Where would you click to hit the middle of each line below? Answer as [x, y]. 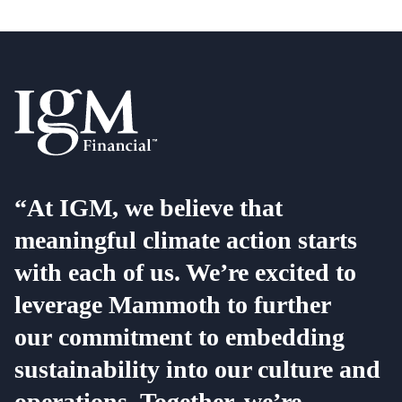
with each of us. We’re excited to [185, 273]
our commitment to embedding [179, 337]
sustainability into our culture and [197, 370]
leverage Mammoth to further [172, 305]
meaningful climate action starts [186, 240]
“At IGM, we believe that [149, 208]
